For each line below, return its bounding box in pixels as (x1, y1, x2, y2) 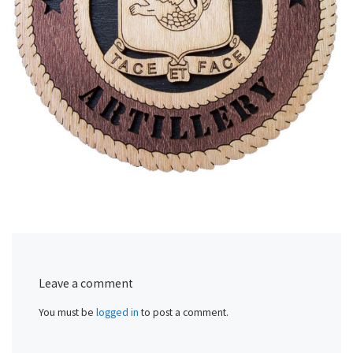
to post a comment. (139, 305, 229, 319)
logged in (96, 305, 139, 319)
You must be (39, 305, 97, 319)
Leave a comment (39, 275, 134, 291)
